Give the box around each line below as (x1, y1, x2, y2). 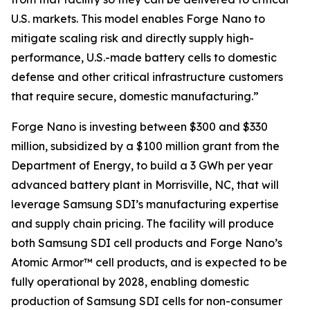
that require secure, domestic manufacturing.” (11, 89, 259, 103)
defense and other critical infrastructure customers (11, 69, 283, 84)
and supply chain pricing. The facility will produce (11, 216, 274, 230)
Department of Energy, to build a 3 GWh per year (11, 158, 273, 172)
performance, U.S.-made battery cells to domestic (11, 50, 277, 64)
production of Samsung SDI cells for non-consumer (11, 293, 282, 308)
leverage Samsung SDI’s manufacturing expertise (11, 197, 279, 211)
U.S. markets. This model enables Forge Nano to (11, 11, 265, 26)
